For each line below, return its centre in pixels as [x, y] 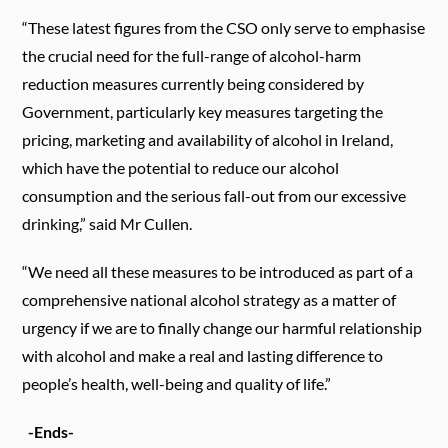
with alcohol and [79, 355]
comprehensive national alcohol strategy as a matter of [209, 299]
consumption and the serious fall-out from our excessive [214, 195]
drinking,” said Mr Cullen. [107, 223]
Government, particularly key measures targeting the [203, 111]
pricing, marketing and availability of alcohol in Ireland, [208, 139]
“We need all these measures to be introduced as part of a [218, 271]
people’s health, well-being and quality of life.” [177, 383]
